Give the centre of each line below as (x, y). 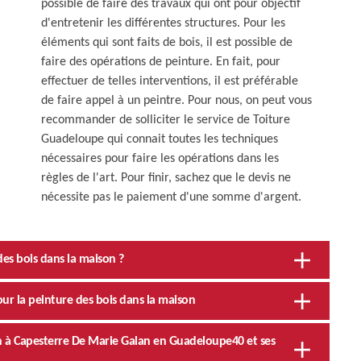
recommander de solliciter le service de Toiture (166, 120)
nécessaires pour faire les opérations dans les (160, 158)
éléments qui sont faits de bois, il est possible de (167, 42)
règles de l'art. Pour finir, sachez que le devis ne (166, 178)
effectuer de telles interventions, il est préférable (170, 81)
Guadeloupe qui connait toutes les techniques (160, 139)
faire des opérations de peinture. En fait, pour (161, 62)
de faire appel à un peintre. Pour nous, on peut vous (176, 100)
